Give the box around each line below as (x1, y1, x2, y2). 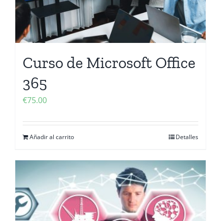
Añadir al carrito (30, 133, 74, 141)
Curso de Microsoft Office (23, 53, 195, 72)
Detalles (176, 133, 198, 141)
